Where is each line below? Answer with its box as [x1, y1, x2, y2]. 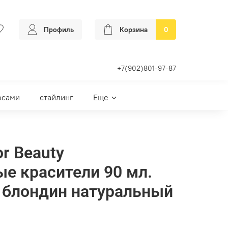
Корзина [120, 25, 148, 35]
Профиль [44, 25, 74, 35]
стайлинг [40, 92, 73, 103]
